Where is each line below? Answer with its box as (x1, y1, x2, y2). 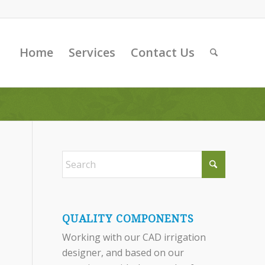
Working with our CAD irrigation (62, 231, 206, 244)
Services (68, 44, 115, 60)
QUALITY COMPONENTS (62, 213, 195, 225)
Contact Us (130, 44, 195, 60)
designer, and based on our (62, 246, 185, 259)
